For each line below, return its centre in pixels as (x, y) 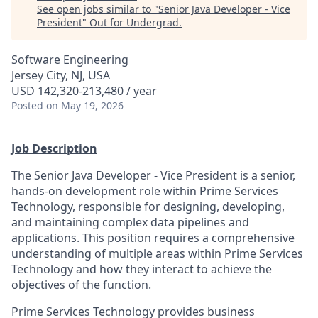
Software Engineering (70, 60)
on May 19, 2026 (85, 105)
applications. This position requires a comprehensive (153, 238)
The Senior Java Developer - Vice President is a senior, (153, 175)
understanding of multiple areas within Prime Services (157, 253)
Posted (27, 105)
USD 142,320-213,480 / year (84, 91)
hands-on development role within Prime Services (145, 191)
